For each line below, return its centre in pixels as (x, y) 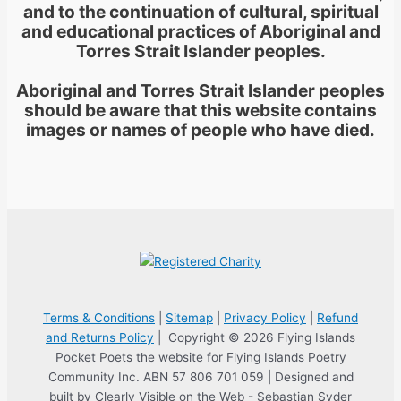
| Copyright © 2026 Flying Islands (255, 337)
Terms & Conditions (99, 317)
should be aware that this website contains (200, 110)
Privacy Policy (265, 317)
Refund (337, 317)
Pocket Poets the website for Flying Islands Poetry (200, 357)
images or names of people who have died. (200, 129)
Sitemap (189, 317)
